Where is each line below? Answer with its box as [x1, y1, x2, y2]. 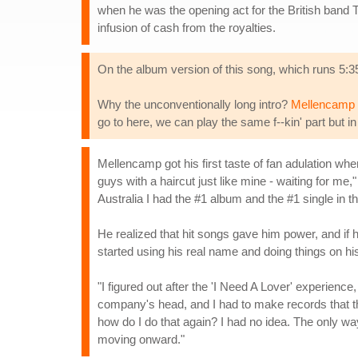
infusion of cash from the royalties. [97, 21, 276, 34]
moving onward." [97, 332, 185, 346]
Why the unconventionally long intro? [97, 97, 291, 111]
